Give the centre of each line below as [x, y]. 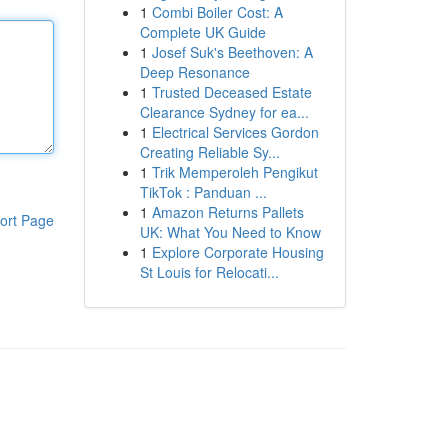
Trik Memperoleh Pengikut [234, 172]
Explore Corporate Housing [237, 252]
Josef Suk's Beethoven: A [232, 52]
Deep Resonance [194, 72]
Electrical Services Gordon [235, 132]
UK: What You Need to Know [230, 232]
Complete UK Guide [202, 32]
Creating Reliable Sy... [209, 152]
